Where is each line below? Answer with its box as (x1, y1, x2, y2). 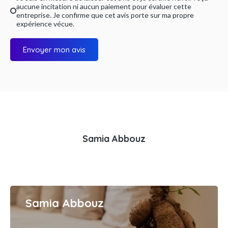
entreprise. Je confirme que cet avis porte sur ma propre (16, 11, 194, 20)
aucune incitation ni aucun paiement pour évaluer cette (16, 2, 191, 11)
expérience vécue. (16, 19, 74, 28)
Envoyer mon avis (23, 45, 85, 55)
